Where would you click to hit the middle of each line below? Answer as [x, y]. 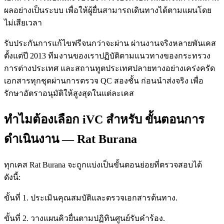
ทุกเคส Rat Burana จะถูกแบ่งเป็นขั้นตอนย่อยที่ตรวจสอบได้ [103, 164]
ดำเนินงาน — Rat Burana [70, 139]
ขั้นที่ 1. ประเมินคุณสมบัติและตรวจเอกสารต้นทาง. [91, 197]
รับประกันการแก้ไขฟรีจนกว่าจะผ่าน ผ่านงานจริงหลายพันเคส [110, 43]
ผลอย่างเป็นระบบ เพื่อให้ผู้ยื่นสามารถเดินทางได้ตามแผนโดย [108, 10]
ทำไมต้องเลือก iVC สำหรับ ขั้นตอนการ [104, 120]
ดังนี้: [12, 177]
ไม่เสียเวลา [23, 23]
